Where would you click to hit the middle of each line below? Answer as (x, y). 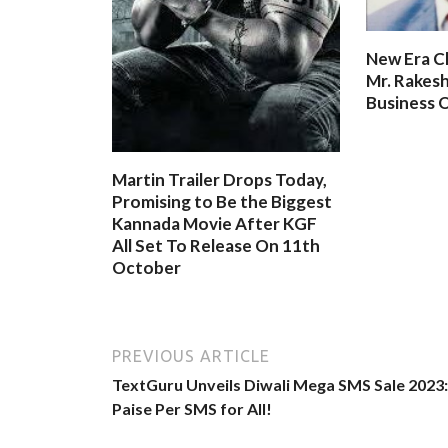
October (146, 268)
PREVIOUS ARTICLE (191, 355)
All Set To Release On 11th (216, 246)
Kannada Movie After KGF (214, 224)
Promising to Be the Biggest (222, 202)
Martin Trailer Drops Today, (219, 180)
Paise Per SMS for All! (192, 408)
